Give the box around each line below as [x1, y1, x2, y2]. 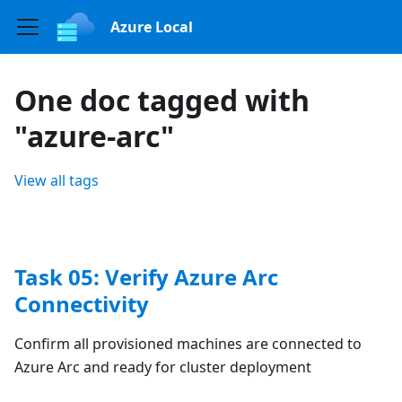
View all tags [14, 170, 99, 190]
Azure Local [109, 17, 193, 37]
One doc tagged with [14, 81, 310, 119]
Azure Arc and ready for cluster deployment [14, 357, 311, 377]
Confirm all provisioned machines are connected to [14, 334, 362, 354]
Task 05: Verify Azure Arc [14, 262, 278, 292]
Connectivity [14, 289, 149, 319]
